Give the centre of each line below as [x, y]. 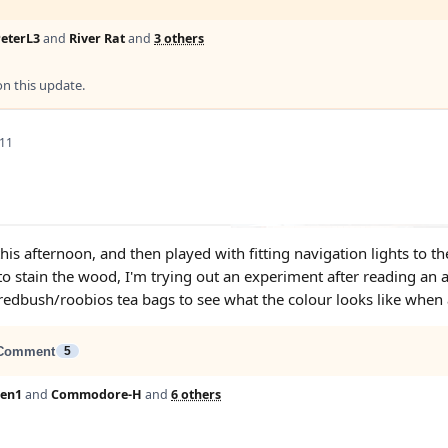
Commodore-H [96, 394]
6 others [196, 394]
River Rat [97, 38]
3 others [179, 38]
